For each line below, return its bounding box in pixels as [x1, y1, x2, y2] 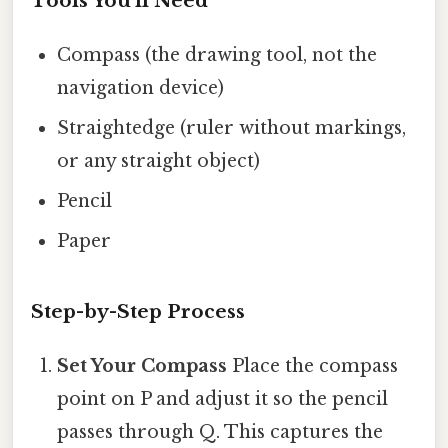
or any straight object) [57, 150, 261, 173]
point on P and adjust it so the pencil [57, 388, 389, 411]
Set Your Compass [57, 355, 228, 378]
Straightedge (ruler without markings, [57, 117, 407, 140]
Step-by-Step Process [31, 300, 245, 324]
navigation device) [57, 77, 225, 100]
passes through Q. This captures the [57, 421, 384, 444]
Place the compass [227, 355, 399, 378]
